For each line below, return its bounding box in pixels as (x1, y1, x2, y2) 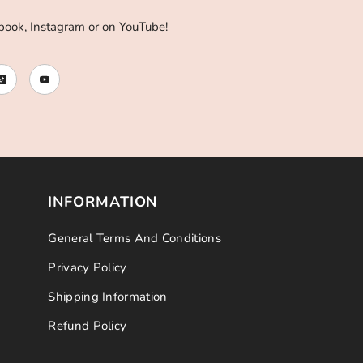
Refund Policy (48, 318, 127, 334)
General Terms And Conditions (48, 230, 221, 246)
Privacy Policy (48, 259, 127, 275)
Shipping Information (48, 288, 168, 305)
